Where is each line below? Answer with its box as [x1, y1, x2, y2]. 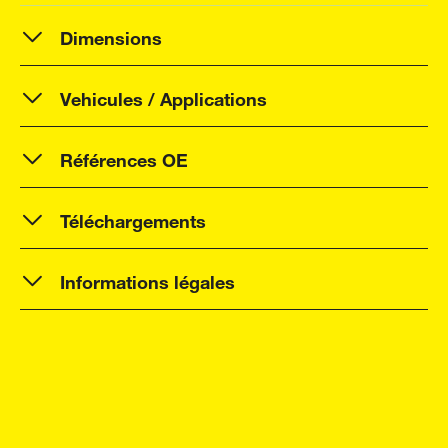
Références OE [60, 139, 188, 175]
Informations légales [60, 261, 235, 297]
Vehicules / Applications [60, 78, 267, 114]
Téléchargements [60, 200, 206, 236]
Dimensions [60, 17, 162, 53]
